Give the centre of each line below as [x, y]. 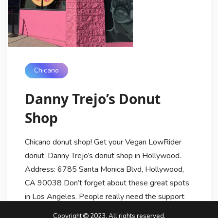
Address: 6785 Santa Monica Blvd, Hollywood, [104, 169]
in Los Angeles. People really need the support [104, 196]
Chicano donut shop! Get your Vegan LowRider [103, 142]
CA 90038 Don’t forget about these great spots [107, 183]
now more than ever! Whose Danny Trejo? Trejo [105, 210]
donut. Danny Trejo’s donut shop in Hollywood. [103, 155]
